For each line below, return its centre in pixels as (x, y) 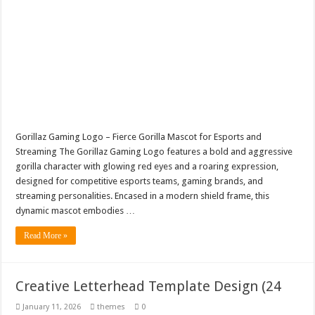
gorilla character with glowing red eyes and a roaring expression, (147, 166)
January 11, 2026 (52, 307)
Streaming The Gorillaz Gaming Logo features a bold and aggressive (154, 151)
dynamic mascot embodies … (76, 210)
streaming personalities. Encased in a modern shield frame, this (143, 195)
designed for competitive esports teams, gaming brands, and (140, 181)
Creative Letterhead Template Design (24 (149, 286)
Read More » (46, 235)
